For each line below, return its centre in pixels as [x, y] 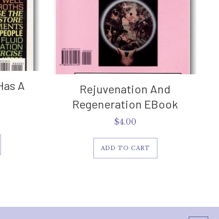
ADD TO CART [125, 148]
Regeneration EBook [125, 104]
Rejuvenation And [125, 88]
